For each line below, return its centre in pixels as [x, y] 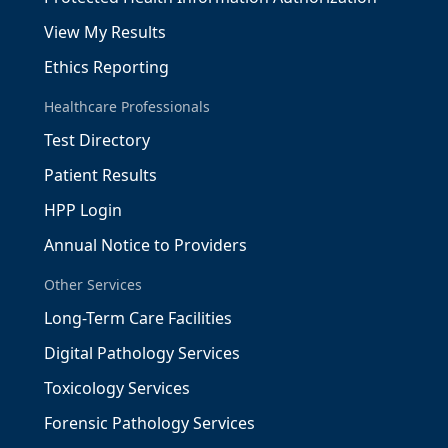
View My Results [105, 31]
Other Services [93, 284]
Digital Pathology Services [142, 352]
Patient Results [100, 174]
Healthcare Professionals [127, 106]
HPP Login [83, 209]
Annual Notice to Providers [145, 244]
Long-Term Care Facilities [138, 317]
